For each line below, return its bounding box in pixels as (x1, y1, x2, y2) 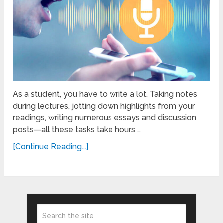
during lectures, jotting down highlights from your (13, 101, 195, 111)
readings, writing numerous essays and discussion (13, 113, 197, 123)
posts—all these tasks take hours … (13, 125, 141, 135)
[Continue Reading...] (13, 142, 89, 152)
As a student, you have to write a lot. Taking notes (13, 89, 198, 99)
